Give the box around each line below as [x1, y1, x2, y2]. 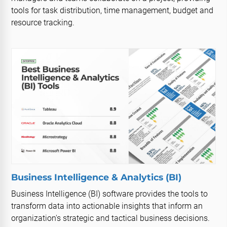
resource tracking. [11, 18, 75, 28]
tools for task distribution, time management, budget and [11, 6, 214, 16]
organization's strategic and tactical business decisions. [11, 213, 210, 223]
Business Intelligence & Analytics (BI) [11, 172, 182, 183]
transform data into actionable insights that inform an [11, 201, 203, 211]
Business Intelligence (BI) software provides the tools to [11, 189, 208, 199]
